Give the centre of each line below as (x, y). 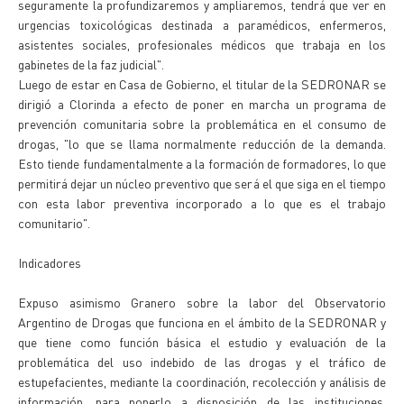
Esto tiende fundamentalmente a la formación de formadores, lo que (202, 163)
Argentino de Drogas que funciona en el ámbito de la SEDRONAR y (202, 322)
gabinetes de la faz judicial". (91, 64)
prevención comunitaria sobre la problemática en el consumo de (202, 124)
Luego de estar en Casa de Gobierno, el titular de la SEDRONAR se (202, 84)
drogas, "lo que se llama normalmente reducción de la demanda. (202, 143)
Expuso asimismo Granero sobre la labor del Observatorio (202, 302)
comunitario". (54, 223)
